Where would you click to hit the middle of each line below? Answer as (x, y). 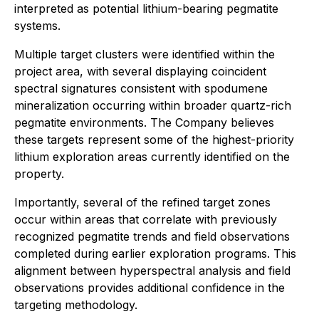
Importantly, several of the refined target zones (142, 203)
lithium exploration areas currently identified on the (152, 157)
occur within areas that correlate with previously (146, 220)
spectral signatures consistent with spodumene (141, 89)
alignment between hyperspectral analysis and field (152, 271)
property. (39, 174)
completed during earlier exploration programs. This (155, 254)
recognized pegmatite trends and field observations (152, 237)
